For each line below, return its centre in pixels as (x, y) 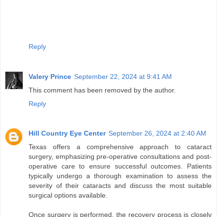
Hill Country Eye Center (67, 133)
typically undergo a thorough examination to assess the (120, 176)
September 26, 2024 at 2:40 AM (157, 133)
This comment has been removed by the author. (102, 90)
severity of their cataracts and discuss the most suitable (120, 186)
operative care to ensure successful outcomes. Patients (120, 166)
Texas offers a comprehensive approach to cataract (120, 147)
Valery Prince (50, 76)
